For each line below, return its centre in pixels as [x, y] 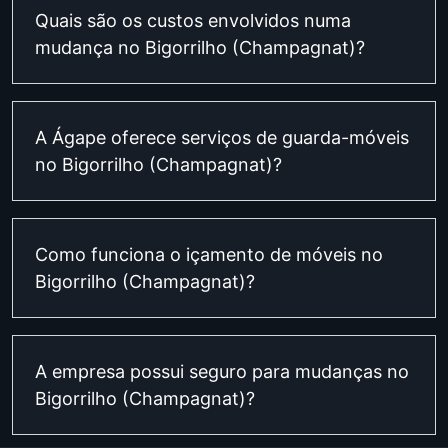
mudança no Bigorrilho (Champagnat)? [200, 47]
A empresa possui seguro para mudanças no [222, 371]
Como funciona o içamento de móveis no [209, 254]
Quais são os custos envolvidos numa [193, 20]
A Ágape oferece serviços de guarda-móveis [222, 137]
